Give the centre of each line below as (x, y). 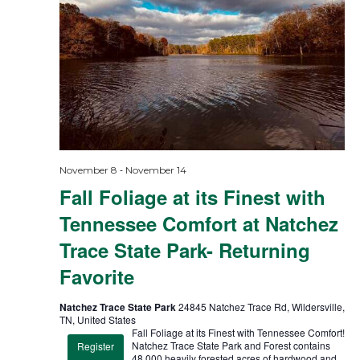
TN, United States (97, 320)
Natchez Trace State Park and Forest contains (231, 346)
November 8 (88, 170)
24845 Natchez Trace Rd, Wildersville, (261, 307)
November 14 (155, 170)
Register (95, 346)
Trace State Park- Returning (184, 250)
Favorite (96, 277)
